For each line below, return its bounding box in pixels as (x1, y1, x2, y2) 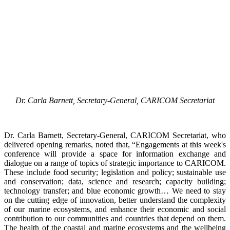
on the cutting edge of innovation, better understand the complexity (4, 196, 226, 205)
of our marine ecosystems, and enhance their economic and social (4, 205, 226, 214)
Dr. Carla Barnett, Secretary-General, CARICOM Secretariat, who (4, 131, 226, 140)
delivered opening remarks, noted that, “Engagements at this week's (4, 140, 226, 149)
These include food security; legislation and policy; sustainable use (4, 168, 226, 177)
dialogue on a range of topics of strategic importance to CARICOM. (4, 159, 226, 168)
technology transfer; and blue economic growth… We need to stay (4, 186, 226, 196)
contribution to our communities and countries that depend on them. (4, 214, 226, 223)
